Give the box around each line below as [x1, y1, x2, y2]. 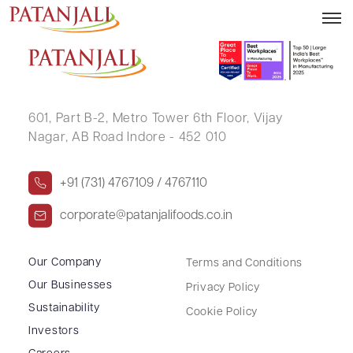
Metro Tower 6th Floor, [108, 112, 250, 125]
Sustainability [28, 302, 100, 314]
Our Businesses [28, 279, 113, 292]
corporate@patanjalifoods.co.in [60, 209, 232, 222]
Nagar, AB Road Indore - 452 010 [28, 131, 227, 144]
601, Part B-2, [28, 112, 109, 125]
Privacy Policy [186, 281, 260, 294]
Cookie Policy [186, 306, 258, 318]
